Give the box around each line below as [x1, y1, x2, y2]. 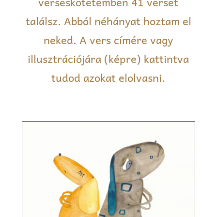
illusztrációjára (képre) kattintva [28, 49, 189, 67]
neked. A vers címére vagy [44, 31, 173, 48]
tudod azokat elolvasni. [51, 68, 166, 86]
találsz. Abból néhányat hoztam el [25, 12, 191, 30]
